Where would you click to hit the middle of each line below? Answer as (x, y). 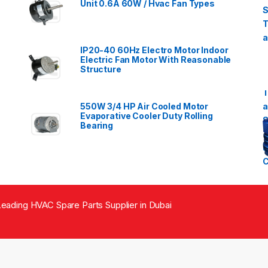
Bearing (97, 125)
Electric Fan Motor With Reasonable (156, 60)
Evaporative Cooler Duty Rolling (147, 115)
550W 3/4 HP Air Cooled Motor (144, 106)
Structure (101, 69)
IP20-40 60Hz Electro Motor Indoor (154, 50)
